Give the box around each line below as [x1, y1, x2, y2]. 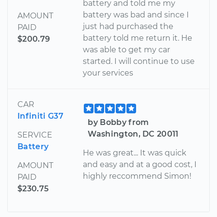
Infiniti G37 [17, 111, 63, 121]
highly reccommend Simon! [83, 171, 192, 181]
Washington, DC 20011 [88, 129, 179, 139]
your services [83, 68, 134, 78]
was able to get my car [83, 45, 170, 55]
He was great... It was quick [83, 148, 187, 158]
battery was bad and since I [83, 10, 189, 20]
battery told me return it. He [83, 33, 193, 43]
